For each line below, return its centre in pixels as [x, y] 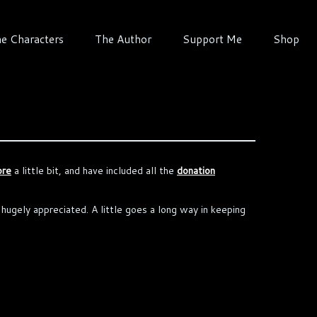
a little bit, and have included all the [94, 171]
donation [196, 171]
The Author [123, 39]
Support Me [212, 39]
